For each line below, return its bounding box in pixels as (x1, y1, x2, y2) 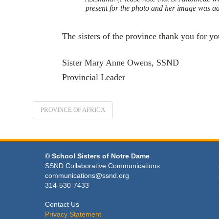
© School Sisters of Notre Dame (45, 152, 150, 160)
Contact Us (45, 200, 80, 208)
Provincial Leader (62, 72, 126, 82)
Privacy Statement (45, 210, 102, 218)
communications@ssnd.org (45, 171, 130, 179)
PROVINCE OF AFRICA (41, 106, 106, 113)
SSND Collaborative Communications (45, 161, 160, 170)
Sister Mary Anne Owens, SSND (62, 58, 179, 67)
